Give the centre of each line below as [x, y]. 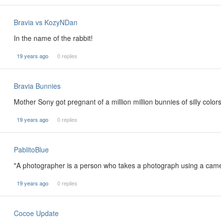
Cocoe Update [36, 213]
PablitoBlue [31, 149]
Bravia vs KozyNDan [46, 22]
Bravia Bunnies [37, 86]
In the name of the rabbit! [53, 38]
